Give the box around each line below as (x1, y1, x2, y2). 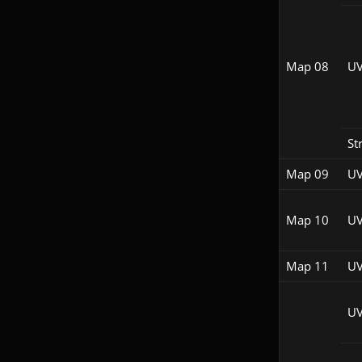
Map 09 (285, 166, 329, 183)
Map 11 (285, 258, 329, 275)
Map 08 (285, 58, 329, 75)
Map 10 (285, 212, 329, 229)
